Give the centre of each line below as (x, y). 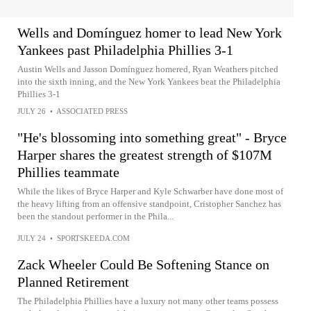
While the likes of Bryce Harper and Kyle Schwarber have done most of (150, 192)
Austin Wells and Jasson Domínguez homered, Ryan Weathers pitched (148, 69)
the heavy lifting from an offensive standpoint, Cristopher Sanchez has (149, 204)
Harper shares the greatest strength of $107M (145, 155)
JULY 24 (32, 238)
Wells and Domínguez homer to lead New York (150, 33)
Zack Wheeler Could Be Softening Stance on (143, 265)
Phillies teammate (68, 173)
